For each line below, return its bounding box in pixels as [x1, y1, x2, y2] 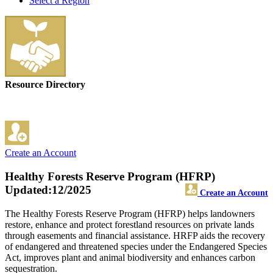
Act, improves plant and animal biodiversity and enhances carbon [5, 252, 255, 263]
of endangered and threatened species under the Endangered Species [5, 241, 267, 252]
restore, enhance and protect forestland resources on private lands [5, 219, 254, 230]
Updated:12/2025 [5, 183, 91, 197]
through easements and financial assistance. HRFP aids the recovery [5, 230, 265, 241]
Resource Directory [5, 79, 85, 90]
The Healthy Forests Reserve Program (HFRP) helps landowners [5, 208, 255, 219]
